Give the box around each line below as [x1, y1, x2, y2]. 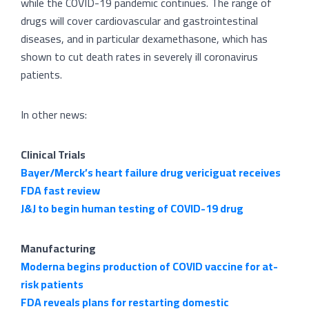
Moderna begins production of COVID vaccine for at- [21, 256, 278, 277]
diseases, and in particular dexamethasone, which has [21, 28, 268, 50]
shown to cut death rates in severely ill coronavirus [21, 46, 258, 68]
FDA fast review [21, 180, 100, 201]
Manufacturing [21, 238, 96, 259]
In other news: [21, 104, 87, 126]
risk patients [21, 274, 83, 295]
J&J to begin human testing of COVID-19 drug [21, 198, 243, 219]
